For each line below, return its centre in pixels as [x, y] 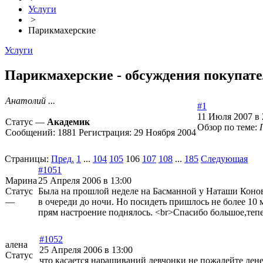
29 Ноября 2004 [165, 133]
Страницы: [27, 159]
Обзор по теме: [228, 127]
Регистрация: [106, 133]
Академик [68, 122]
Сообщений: [31, 133]
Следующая [224, 159]
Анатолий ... [30, 101]
